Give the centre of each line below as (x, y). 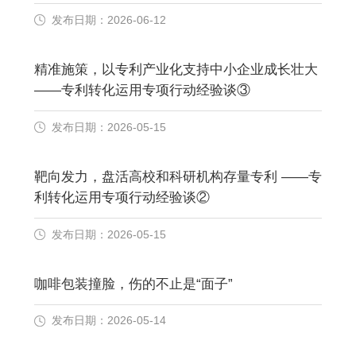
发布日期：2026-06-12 (108, 19)
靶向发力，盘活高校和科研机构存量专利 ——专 (157, 177)
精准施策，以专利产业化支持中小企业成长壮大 (176, 70)
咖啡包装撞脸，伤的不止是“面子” (133, 284)
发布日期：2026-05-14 (108, 321)
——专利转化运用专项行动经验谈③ (142, 91)
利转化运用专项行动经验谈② (122, 198)
